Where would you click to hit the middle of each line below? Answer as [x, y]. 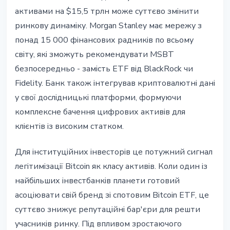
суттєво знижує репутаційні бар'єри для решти [108, 210]
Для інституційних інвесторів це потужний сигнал [114, 152]
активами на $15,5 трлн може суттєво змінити [107, 12]
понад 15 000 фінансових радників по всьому [104, 40]
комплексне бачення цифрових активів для [100, 112]
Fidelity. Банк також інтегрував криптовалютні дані [115, 83]
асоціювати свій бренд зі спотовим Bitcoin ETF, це [112, 195]
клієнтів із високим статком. [69, 127]
